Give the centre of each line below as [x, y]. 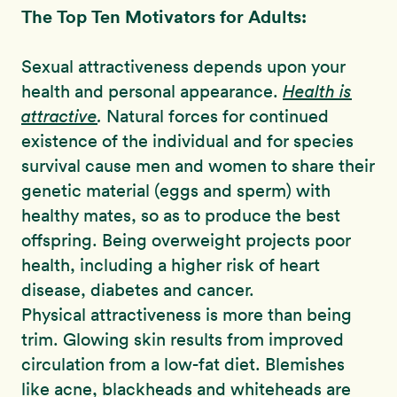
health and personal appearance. [150, 92]
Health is [317, 92]
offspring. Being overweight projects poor [186, 241]
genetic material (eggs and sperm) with [176, 191]
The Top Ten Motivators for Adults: [164, 17]
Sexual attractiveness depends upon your [183, 67]
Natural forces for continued [215, 117]
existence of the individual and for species [187, 141]
